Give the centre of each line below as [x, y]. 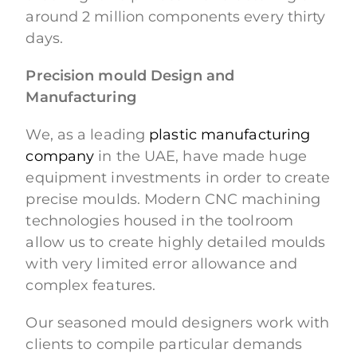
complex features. [91, 286]
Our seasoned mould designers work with [178, 323]
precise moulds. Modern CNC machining [173, 200]
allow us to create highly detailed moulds [176, 243]
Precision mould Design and [130, 76]
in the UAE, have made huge [200, 157]
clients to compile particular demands [164, 345]
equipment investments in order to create [178, 178]
